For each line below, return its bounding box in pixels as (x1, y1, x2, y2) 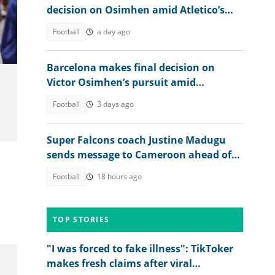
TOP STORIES (53, 214, 110, 225)
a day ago (97, 26, 130, 37)
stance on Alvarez (47, 18, 133, 31)
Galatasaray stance (47, 90, 142, 104)
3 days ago (97, 99, 134, 109)
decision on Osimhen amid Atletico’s (47, 3, 225, 17)
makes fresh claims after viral (47, 257, 192, 270)
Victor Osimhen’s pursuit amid (47, 76, 196, 89)
